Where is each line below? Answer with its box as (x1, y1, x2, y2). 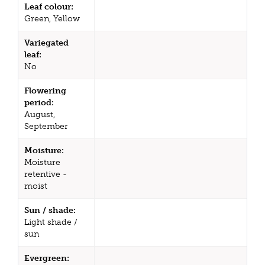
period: (24, 97, 54, 108)
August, (24, 109, 55, 119)
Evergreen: (24, 253, 69, 263)
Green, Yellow (24, 13, 80, 24)
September (24, 121, 68, 131)
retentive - (24, 169, 67, 179)
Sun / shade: (24, 205, 76, 215)
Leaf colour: (24, 1, 73, 12)
